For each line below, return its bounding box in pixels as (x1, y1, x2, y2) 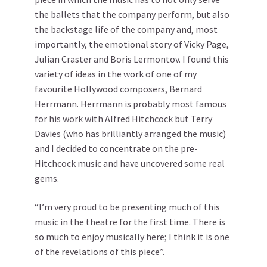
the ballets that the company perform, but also (35, 8, 229, 21)
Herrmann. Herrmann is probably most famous (35, 98, 226, 110)
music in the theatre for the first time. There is (35, 216, 225, 228)
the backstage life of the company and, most (35, 23, 218, 36)
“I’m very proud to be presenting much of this (35, 201, 220, 213)
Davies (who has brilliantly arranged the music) (35, 128, 226, 140)
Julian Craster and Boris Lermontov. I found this (35, 53, 229, 66)
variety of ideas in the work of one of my (35, 68, 197, 80)
